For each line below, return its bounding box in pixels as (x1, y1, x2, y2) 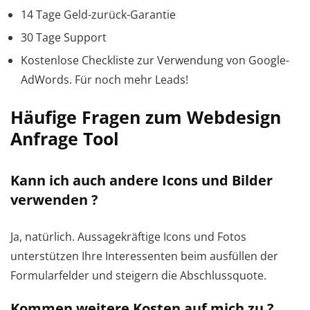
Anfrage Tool (10, 126, 119, 150)
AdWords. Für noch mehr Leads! (21, 71, 188, 87)
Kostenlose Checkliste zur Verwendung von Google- (21, 52, 289, 68)
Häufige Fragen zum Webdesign (10, 104, 281, 129)
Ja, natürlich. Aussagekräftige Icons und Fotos (10, 228, 246, 244)
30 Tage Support (21, 29, 107, 45)
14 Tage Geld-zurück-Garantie (21, 6, 176, 22)
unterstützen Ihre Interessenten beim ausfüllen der (10, 248, 278, 264)
